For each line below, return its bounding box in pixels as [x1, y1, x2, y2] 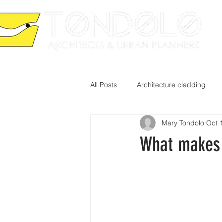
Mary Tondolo [162, 118, 204, 127]
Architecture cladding [137, 80, 206, 89]
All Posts [90, 80, 117, 89]
